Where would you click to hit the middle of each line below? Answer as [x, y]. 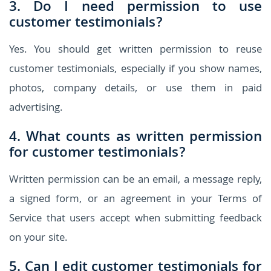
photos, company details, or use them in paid [135, 89]
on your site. [38, 238]
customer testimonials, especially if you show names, [135, 70]
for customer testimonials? [97, 154]
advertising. [36, 108]
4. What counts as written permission [135, 138]
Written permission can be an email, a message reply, [135, 180]
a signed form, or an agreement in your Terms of [135, 200]
